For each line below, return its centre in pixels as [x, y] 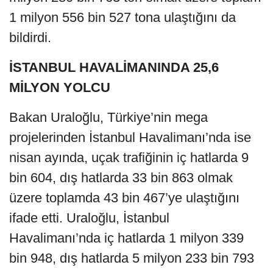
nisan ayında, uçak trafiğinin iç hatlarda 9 [129, 158]
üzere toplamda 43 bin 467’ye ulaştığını [124, 198]
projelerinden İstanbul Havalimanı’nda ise [130, 138]
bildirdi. [30, 38]
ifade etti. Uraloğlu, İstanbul [89, 218]
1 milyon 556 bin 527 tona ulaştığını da [122, 18]
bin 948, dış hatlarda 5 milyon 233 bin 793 [132, 258]
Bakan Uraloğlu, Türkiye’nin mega [108, 118]
